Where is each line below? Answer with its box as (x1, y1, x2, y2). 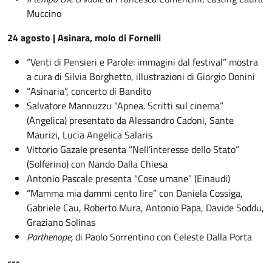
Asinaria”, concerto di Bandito (30, 84, 151, 98)
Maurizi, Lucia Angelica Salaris (27, 127, 152, 142)
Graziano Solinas (27, 215, 95, 229)
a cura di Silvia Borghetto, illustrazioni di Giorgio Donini (27, 69, 255, 84)
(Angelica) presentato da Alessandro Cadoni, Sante (27, 113, 234, 127)
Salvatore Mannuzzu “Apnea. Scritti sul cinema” (27, 98, 223, 113)
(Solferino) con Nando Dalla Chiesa (27, 157, 168, 171)
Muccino (27, 6, 61, 21)
